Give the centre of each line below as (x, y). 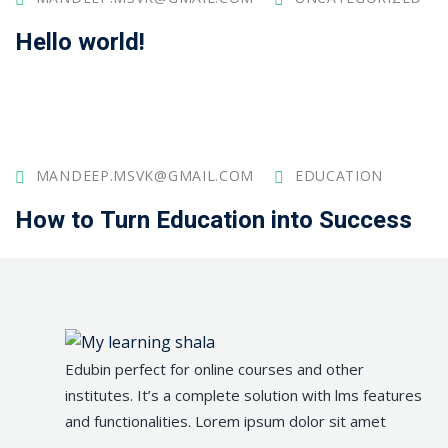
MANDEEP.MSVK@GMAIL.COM (145, 176)
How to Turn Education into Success (213, 221)
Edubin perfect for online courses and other (214, 369)
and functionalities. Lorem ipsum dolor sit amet (225, 421)
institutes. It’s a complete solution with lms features (243, 395)
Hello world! (80, 43)
